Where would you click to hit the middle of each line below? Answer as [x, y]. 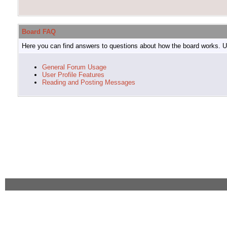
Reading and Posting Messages [89, 82]
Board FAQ [39, 32]
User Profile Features [73, 74]
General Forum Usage [74, 67]
